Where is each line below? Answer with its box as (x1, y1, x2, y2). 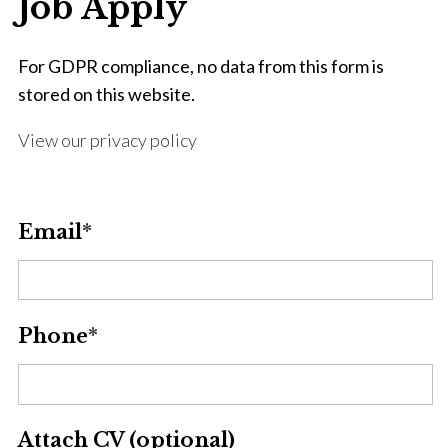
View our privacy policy (18, 128, 197, 151)
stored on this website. (18, 82, 195, 105)
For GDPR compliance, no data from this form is (18, 54, 384, 77)
